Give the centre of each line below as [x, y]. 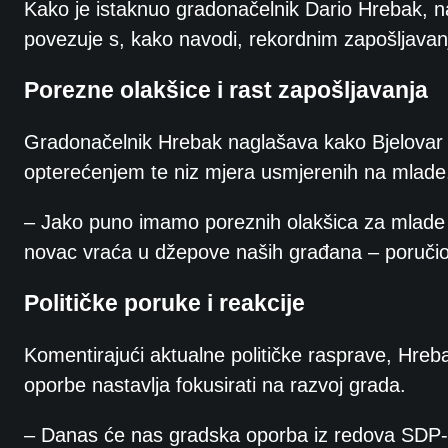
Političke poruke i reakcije [164, 303]
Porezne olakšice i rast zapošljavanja [226, 90]
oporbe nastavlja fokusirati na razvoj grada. [215, 384]
